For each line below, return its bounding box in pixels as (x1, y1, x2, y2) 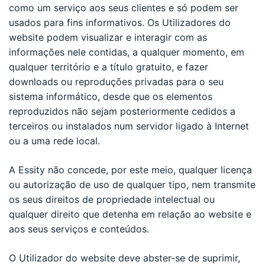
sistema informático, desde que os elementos (9, 90, 212, 102)
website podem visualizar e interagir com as (9, 31, 207, 43)
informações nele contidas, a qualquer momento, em (9, 46, 244, 58)
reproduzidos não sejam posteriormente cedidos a (9, 105, 235, 117)
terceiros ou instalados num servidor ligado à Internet (9, 119, 249, 132)
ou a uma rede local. (9, 134, 100, 147)
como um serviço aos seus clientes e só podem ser (9, 1, 238, 14)
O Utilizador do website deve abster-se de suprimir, (9, 251, 240, 264)
